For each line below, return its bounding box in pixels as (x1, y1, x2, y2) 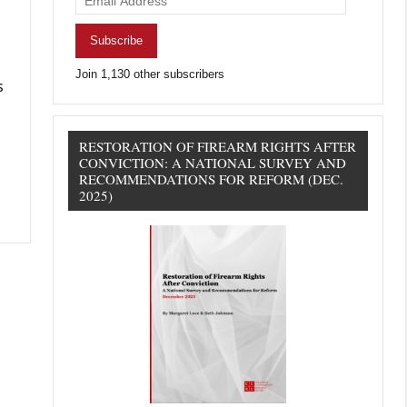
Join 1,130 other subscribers (75, 66, 225, 81)
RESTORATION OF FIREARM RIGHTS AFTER (79, 136, 357, 155)
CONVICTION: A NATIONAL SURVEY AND (79, 153, 347, 172)
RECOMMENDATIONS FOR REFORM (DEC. (79, 169, 344, 188)
